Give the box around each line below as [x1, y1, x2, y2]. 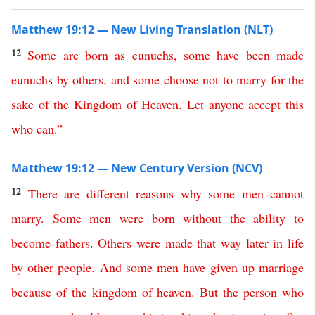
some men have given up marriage [125, 259, 304, 276]
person [243, 283, 278, 300]
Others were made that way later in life [98, 234, 304, 251]
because [11, 283, 51, 300]
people [58, 259, 92, 276]
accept [248, 96, 281, 112]
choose [163, 71, 199, 88]
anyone [208, 96, 244, 112]
